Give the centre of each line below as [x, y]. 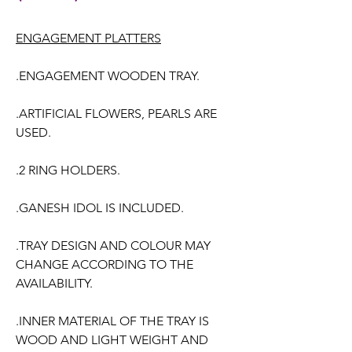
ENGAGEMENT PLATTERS [88, 38]
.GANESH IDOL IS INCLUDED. [100, 208]
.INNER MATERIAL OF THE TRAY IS [112, 321]
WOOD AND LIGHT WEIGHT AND [112, 340]
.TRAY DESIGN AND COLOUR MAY [113, 246]
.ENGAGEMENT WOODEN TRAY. [108, 76]
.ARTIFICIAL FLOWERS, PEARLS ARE [116, 114]
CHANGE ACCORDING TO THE [104, 264]
